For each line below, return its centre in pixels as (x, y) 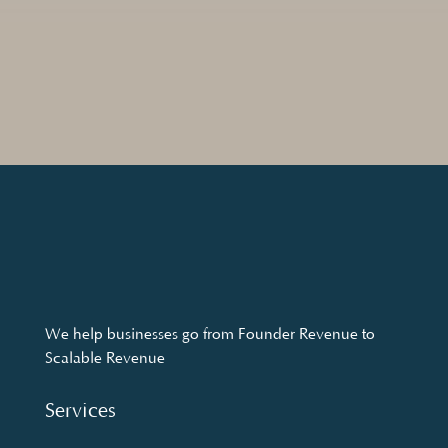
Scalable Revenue (104, 358)
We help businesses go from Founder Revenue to (209, 334)
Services (80, 410)
